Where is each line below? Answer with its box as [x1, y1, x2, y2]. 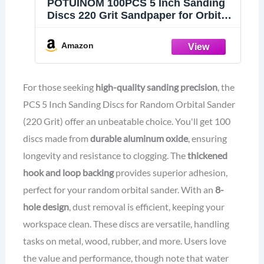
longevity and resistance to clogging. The [22, 149, 187, 161]
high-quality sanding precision [95, 81, 217, 93]
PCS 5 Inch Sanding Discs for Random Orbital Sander [22, 98, 235, 110]
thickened [187, 149, 227, 161]
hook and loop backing [22, 166, 114, 178]
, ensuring [187, 132, 227, 144]
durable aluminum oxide [90, 132, 188, 144]
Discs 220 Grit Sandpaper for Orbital [47, 9, 230, 21]
